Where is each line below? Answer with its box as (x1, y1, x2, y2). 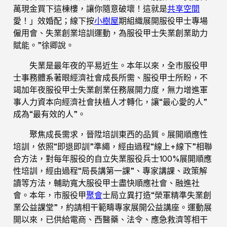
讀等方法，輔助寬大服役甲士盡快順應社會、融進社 (13, 177, 200, 188)
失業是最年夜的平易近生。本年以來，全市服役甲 (29, 60, 208, 70)
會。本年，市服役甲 (13, 190, 86, 200)
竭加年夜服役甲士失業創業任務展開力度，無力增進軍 (13, 84, 208, 95)
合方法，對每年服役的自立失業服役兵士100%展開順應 (13, 153, 212, 164)
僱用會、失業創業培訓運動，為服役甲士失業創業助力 (13, 27, 208, 38)
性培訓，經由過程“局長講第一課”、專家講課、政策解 (13, 165, 207, 176)
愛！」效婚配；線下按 (13, 15, 94, 26)
